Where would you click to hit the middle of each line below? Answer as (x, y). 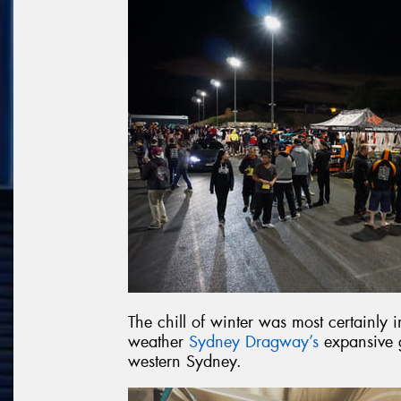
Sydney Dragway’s (254, 342)
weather (158, 342)
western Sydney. (185, 362)
